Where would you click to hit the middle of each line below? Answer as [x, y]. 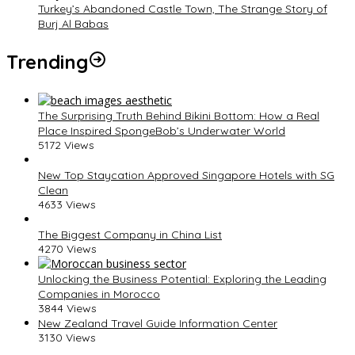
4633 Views [67, 204]
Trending [47, 61]
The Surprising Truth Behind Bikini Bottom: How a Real [179, 115]
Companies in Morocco [99, 294]
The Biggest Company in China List [130, 234]
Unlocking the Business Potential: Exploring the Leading [182, 279]
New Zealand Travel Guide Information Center [158, 323]
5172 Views [66, 145]
